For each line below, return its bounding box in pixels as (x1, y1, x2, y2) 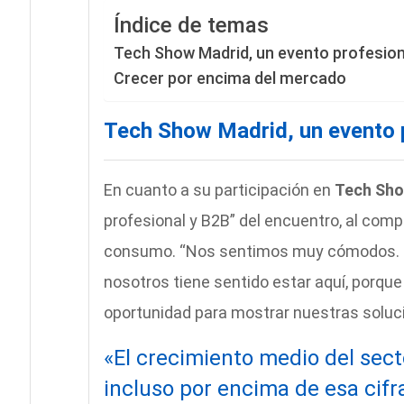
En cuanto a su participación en (103, 180, 335, 200)
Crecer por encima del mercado (113, 69, 346, 88)
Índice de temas (113, 13, 269, 39)
